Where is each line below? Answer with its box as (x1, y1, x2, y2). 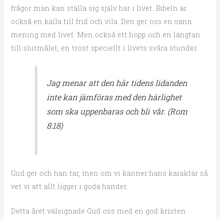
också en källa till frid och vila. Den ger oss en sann (11, 16, 192, 26)
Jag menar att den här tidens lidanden (46, 77, 187, 88)
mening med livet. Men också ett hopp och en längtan (11, 29, 201, 39)
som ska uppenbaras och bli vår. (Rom (46, 106, 188, 116)
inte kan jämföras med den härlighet (46, 91, 182, 102)
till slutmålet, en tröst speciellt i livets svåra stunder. (11, 43, 198, 53)
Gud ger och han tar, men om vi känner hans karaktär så (11, 168, 208, 178)
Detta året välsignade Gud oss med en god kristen (11, 206, 186, 216)
